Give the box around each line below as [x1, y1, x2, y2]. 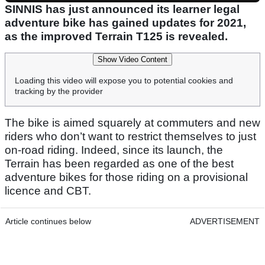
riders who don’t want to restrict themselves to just [5, 130, 256, 143]
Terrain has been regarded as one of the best [5, 157, 234, 170]
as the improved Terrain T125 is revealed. [5, 30, 228, 43]
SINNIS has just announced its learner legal [5, 3, 240, 16]
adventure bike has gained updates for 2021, [5, 17, 246, 30]
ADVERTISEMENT [190, 216, 260, 227]
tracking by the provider [15, 86, 103, 96]
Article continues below [5, 216, 91, 227]
